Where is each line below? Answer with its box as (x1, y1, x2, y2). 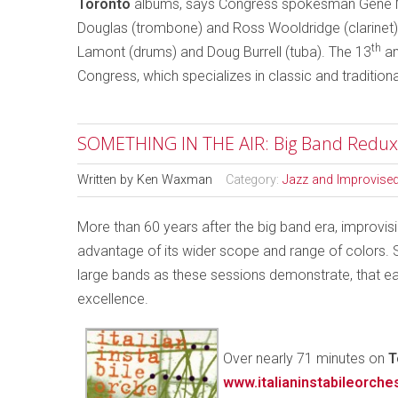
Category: (226, 172, 283, 187)
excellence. (77, 291, 148, 307)
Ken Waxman (137, 172, 212, 187)
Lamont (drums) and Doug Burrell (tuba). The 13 (77, 44, 371, 60)
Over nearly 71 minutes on (223, 350, 388, 367)
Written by (77, 172, 137, 187)
